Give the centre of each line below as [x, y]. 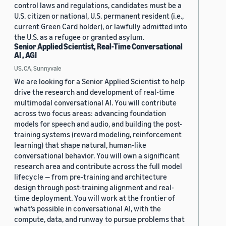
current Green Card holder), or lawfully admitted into [101, 26]
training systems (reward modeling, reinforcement [98, 134]
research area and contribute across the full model [98, 166]
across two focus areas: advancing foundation [90, 113]
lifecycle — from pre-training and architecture [91, 177]
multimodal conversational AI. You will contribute [95, 103]
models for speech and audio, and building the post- [98, 124]
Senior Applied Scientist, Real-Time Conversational [98, 47]
